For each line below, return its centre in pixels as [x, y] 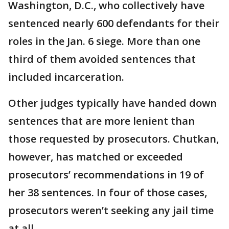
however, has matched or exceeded [96, 156]
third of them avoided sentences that [102, 59]
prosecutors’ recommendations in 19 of [106, 174]
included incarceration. [66, 77]
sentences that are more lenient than [101, 121]
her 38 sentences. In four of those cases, [108, 192]
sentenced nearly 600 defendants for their [114, 23]
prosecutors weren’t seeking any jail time [111, 210]
